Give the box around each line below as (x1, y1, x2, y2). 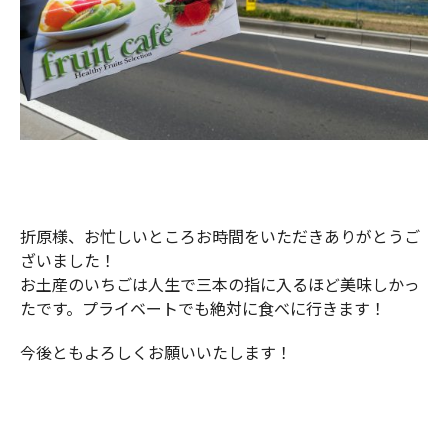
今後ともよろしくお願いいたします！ (20, 340, 292, 365)
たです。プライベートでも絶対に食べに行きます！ (20, 296, 386, 321)
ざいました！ (20, 248, 116, 273)
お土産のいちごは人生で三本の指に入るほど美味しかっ (20, 272, 420, 297)
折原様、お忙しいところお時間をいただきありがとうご (20, 224, 420, 249)
